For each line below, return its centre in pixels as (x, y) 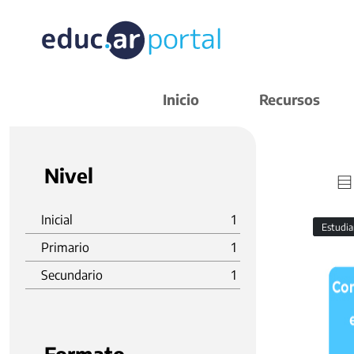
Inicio (181, 99)
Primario (65, 247)
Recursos (290, 99)
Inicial (57, 220)
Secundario (72, 275)
